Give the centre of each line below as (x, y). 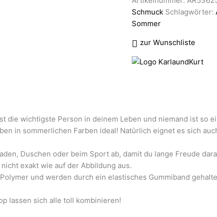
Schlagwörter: (190, 12)
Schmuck (147, 12)
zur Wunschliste (168, 42)
